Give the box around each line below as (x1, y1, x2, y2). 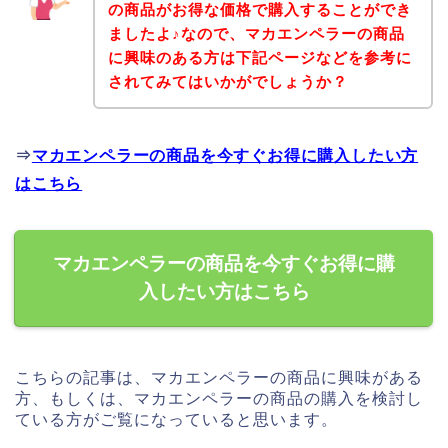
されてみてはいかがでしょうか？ (107, 73, 348, 91)
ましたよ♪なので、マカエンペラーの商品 (107, 25, 405, 43)
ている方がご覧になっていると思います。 (15, 411, 338, 429)
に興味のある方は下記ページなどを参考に (107, 49, 412, 67)
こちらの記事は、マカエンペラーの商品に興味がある (15, 369, 423, 387)
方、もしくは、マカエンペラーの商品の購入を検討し (15, 390, 423, 408)
